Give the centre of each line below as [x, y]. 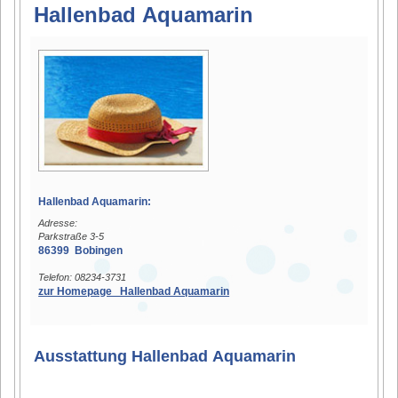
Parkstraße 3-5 [72, 236]
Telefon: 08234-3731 [83, 277]
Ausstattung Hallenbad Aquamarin [165, 356]
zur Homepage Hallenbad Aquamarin [134, 291]
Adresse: [58, 223]
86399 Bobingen [81, 250]
